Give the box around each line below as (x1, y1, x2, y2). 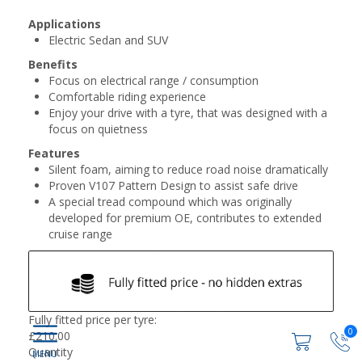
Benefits (28, 57, 78, 72)
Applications (28, 16, 101, 32)
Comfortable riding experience (48, 89, 206, 104)
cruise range (48, 226, 112, 242)
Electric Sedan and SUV (48, 32, 168, 48)
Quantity (28, 343, 73, 360)
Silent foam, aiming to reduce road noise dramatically (48, 162, 328, 177)
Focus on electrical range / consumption (48, 73, 259, 88)
